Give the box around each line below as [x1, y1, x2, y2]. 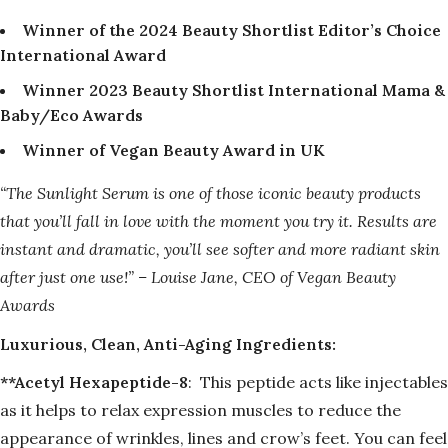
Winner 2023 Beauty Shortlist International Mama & [22, 80, 445, 101]
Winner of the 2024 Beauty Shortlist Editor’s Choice [22, 20, 441, 41]
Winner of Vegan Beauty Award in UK [22, 140, 325, 161]
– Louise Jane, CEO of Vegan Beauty [138, 267, 396, 288]
